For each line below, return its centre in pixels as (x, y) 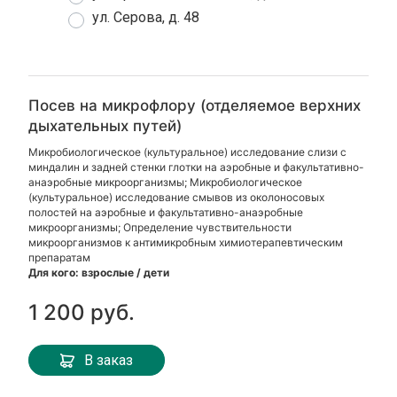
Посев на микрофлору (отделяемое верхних (195, 105)
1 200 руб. (82, 312)
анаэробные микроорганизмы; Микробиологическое (166, 182)
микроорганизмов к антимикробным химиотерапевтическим (186, 242)
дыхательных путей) (105, 126)
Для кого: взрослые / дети (99, 272)
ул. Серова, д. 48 (146, 17)
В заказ (109, 360)
